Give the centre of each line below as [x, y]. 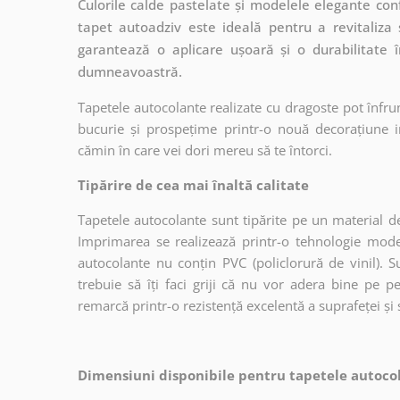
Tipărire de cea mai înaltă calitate [193, 184]
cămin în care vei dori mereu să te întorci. [205, 150]
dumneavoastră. [130, 71]
